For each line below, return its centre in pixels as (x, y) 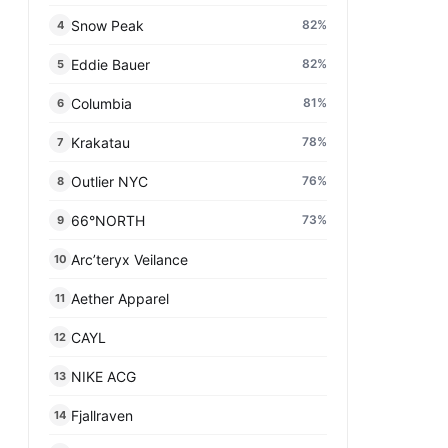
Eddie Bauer (110, 64)
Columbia (101, 103)
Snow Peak (107, 25)
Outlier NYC (109, 181)
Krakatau (100, 142)
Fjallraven (102, 415)
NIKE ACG (103, 376)
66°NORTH (108, 220)
